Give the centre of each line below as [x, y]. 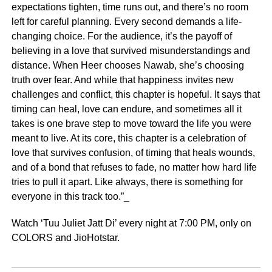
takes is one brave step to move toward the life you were [131, 123]
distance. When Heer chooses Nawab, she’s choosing [127, 65]
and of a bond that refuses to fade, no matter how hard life [134, 167]
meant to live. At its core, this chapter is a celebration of [128, 138]
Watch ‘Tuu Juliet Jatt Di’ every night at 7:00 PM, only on [131, 223]
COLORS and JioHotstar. [65, 237]
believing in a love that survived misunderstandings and [131, 50]
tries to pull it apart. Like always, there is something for [127, 182]
